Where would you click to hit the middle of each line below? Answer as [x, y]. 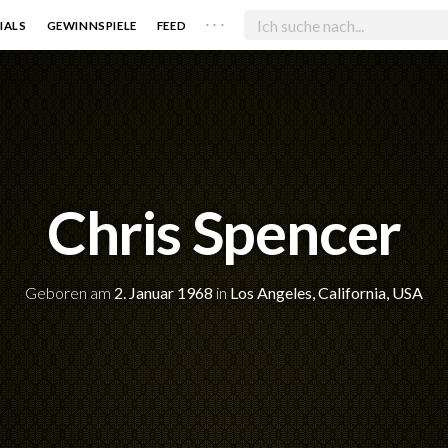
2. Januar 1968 [163, 292]
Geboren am [69, 292]
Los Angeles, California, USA [326, 292]
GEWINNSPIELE [91, 25]
